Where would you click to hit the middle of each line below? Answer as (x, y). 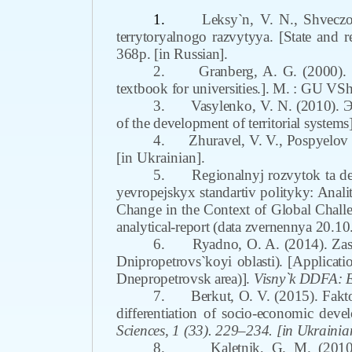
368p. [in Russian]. (172, 54)
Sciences (141, 330)
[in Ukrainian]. (161, 158)
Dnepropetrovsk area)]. (183, 279)
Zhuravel (215, 140)
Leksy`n (226, 19)
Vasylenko (221, 106)
